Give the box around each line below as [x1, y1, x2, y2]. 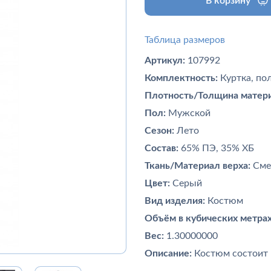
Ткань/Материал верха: [145, 161, 250, 171]
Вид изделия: [145, 196, 205, 206]
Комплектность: [145, 73, 218, 83]
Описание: [145, 249, 194, 258]
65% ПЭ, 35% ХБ [178, 143, 254, 153]
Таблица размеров [145, 35, 225, 45]
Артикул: [145, 56, 188, 65]
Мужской [166, 108, 211, 118]
